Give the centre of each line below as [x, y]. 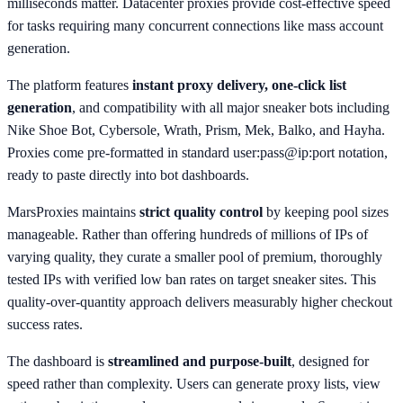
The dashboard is [58, 361]
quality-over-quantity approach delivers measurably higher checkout [200, 301]
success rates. [45, 324]
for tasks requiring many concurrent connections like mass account [195, 25]
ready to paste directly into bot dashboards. [128, 175]
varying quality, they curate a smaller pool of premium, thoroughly [195, 256]
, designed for [330, 361]
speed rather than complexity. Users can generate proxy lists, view [194, 383]
